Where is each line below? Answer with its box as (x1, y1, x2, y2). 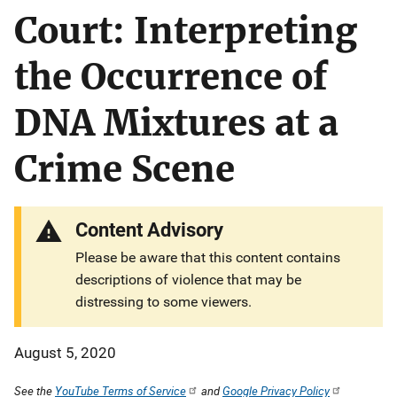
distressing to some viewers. (75, 293, 253, 310)
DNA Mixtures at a (14, 101, 339, 145)
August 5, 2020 (14, 344, 116, 362)
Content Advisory (75, 219, 224, 241)
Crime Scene (14, 147, 235, 191)
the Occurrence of (14, 55, 327, 99)
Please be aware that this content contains (75, 249, 341, 266)
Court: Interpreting (14, 9, 357, 53)
